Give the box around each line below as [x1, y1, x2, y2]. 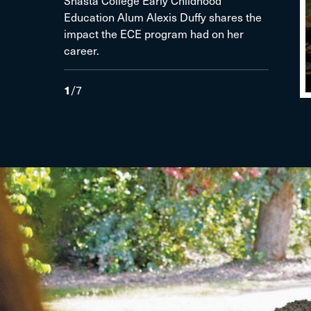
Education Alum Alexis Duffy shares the [64, 8, 262, 26]
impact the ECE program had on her [64, 25, 244, 42]
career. [64, 42, 99, 59]
